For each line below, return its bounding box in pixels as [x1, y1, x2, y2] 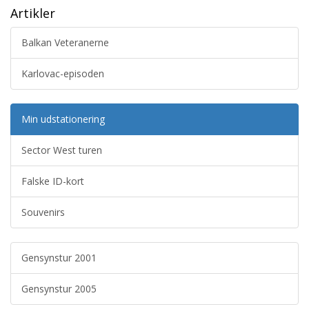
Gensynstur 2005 [21, 282, 97, 295]
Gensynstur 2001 [21, 251, 97, 264]
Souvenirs [21, 206, 65, 219]
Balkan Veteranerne [21, 36, 109, 49]
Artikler [10, 5, 55, 21]
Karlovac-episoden [21, 67, 104, 80]
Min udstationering [21, 112, 105, 126]
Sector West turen [21, 143, 102, 157]
